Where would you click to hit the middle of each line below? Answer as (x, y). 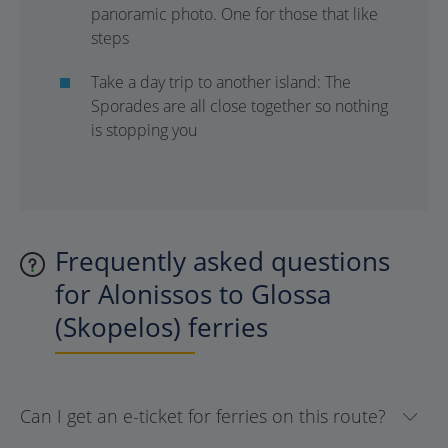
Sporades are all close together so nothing (239, 106)
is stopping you (144, 130)
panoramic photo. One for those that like (234, 14)
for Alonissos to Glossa (193, 294)
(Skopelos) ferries (161, 327)
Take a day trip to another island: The (221, 82)
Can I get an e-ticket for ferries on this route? (203, 416)
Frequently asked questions (222, 261)
